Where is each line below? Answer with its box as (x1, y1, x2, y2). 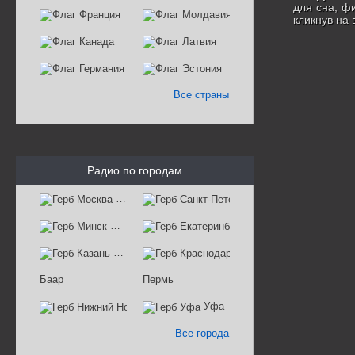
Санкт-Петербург (250, 193, 330, 204)
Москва (116, 193, 151, 204)
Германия (128, 62, 173, 74)
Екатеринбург (235, 219, 300, 231)
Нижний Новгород (152, 300, 237, 312)
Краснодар (233, 246, 284, 258)
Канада (117, 35, 152, 47)
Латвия (219, 35, 254, 47)
